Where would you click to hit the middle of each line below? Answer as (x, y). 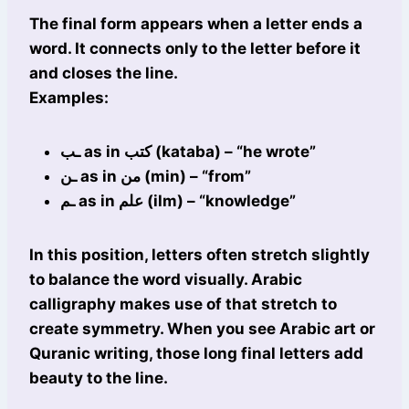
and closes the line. (104, 73)
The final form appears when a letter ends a (196, 24)
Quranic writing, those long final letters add (196, 354)
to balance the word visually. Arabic (166, 280)
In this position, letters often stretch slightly (199, 255)
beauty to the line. (99, 378)
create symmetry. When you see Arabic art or (202, 329)
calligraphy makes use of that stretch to (183, 304)
